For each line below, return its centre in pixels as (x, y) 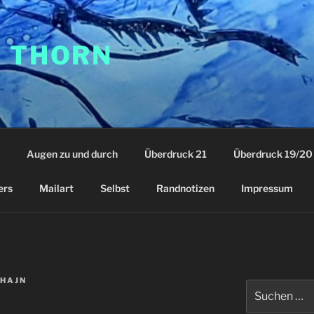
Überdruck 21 (175, 153)
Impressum (267, 188)
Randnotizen (185, 188)
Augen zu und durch (72, 153)
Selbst (115, 188)
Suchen (262, 286)
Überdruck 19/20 (273, 153)
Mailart (56, 188)
